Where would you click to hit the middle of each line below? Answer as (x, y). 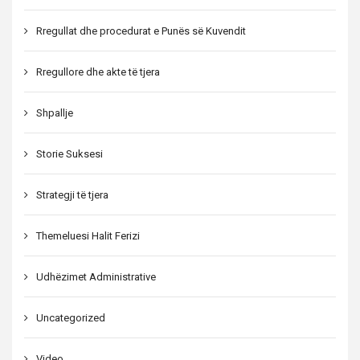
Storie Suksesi (70, 153)
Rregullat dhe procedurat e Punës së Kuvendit (141, 31)
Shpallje (55, 112)
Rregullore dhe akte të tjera (98, 72)
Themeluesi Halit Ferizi (88, 235)
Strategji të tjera (72, 194)
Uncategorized (71, 317)
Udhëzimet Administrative (96, 276)
